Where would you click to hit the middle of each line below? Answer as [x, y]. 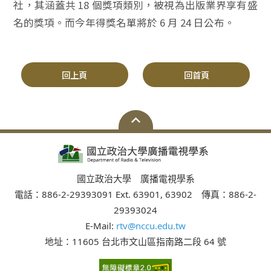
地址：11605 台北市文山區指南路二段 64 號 [135, 241]
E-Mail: [101, 226]
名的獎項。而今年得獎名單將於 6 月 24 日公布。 [124, 22]
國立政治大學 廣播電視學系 [135, 178]
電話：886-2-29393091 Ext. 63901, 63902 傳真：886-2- [135, 194]
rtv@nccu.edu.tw [151, 226]
